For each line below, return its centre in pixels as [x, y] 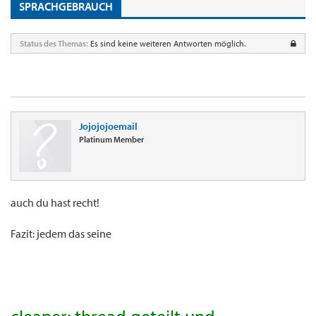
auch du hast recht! [55, 203]
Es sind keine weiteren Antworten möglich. [168, 44]
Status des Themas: [54, 44]
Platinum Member [111, 140]
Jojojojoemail [108, 127]
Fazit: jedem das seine [61, 234]
